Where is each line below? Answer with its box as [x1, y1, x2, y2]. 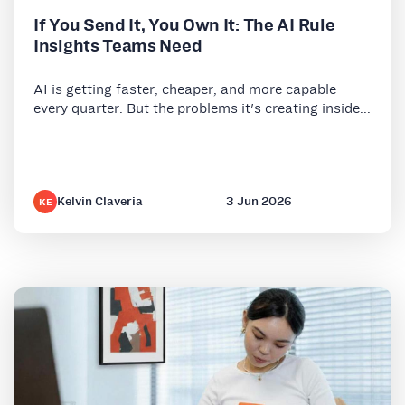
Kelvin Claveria [57, 193, 143, 211]
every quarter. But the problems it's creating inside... [33, 99, 371, 118]
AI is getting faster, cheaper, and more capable [33, 80, 336, 99]
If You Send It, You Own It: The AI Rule [33, 12, 335, 37]
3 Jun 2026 [225, 193, 292, 211]
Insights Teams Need [33, 33, 202, 58]
